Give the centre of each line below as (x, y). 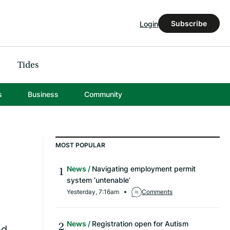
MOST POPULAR (80, 145)
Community (103, 94)
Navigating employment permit (144, 169)
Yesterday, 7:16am (93, 192)
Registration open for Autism (140, 224)
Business (43, 94)
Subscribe (189, 23)
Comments (157, 192)
